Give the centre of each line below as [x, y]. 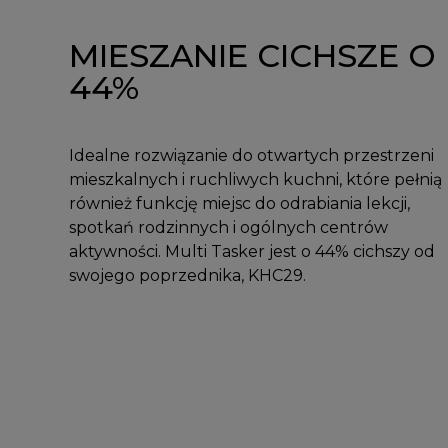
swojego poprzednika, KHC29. [187, 276]
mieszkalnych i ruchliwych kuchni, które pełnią [255, 180]
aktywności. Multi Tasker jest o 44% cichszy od [251, 252]
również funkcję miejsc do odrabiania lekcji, [239, 204]
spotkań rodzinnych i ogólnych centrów [228, 228]
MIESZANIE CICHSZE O [252, 56]
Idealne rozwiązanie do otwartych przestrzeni [251, 156]
